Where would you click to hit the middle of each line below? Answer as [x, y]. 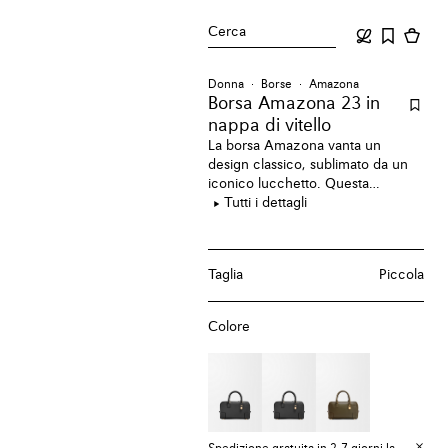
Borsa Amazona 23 [285, 104]
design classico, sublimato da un [308, 165]
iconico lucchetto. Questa [289, 184]
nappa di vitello [270, 126]
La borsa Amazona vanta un [295, 146]
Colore [229, 326]
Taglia [226, 274]
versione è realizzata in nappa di [309, 203]
